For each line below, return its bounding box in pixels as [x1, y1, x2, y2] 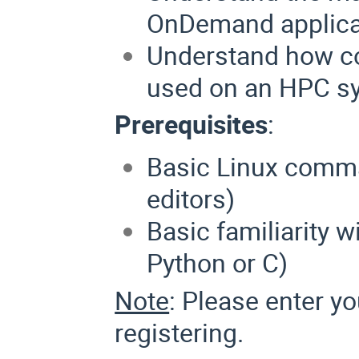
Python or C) [147, 245, 288, 280]
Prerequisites [115, 107, 268, 142]
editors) [147, 181, 236, 216]
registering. [115, 315, 244, 350]
